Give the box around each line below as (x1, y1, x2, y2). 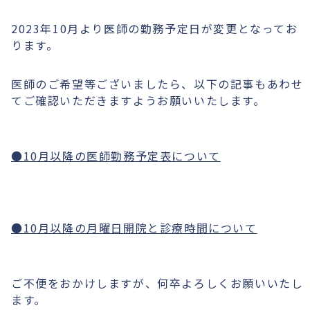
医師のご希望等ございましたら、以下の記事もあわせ (11, 75, 304, 92)
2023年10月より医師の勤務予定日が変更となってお (11, 20, 298, 37)
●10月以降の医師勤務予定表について (11, 147, 221, 164)
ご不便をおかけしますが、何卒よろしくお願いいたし (11, 275, 304, 291)
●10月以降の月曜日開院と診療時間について (11, 219, 257, 236)
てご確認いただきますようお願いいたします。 (11, 92, 266, 109)
